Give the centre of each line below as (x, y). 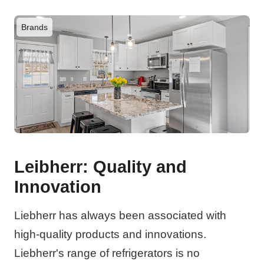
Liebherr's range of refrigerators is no (107, 253)
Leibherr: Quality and (100, 166)
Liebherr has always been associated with (120, 215)
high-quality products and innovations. (110, 234)
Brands (34, 27)
